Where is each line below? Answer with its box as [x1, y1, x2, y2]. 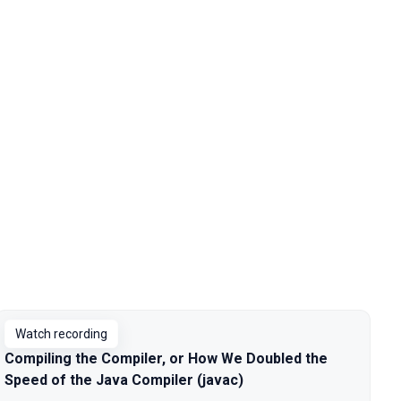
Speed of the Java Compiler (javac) [4, 371, 243, 388]
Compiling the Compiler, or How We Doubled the [4, 350, 328, 367]
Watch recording [15, 327, 107, 341]
